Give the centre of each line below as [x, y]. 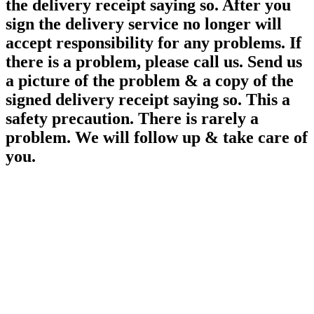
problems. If [255, 43]
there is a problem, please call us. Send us [154, 62]
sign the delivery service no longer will [144, 24]
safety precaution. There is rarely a [132, 119]
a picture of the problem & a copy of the [150, 81]
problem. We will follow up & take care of [157, 138]
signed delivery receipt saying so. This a [148, 100]
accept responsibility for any [108, 43]
